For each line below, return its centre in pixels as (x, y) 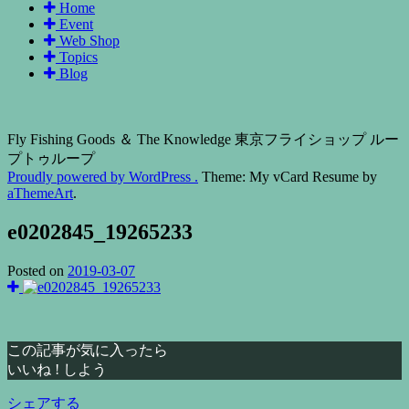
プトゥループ (51, 159)
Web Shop (89, 40)
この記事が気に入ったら (88, 351)
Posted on (37, 271)
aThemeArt (40, 194)
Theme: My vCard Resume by (288, 177)
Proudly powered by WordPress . (103, 177)
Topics (79, 57)
